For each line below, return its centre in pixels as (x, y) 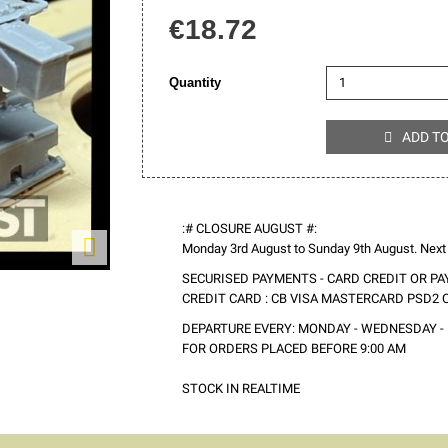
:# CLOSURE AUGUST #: (249, 229)
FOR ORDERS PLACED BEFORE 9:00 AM (293, 349)
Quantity (194, 83)
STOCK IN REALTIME (240, 389)
